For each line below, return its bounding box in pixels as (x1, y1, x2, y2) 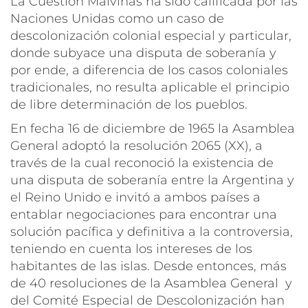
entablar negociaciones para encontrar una (10, 206, 277, 222)
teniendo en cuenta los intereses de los (10, 241, 252, 256)
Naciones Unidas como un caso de (10, 10, 224, 26)
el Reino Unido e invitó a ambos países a (10, 189, 261, 205)
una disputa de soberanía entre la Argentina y (10, 172, 294, 188)
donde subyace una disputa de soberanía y (10, 45, 276, 60)
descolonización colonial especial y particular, (10, 27, 295, 43)
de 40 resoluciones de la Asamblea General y (10, 275, 292, 291)
